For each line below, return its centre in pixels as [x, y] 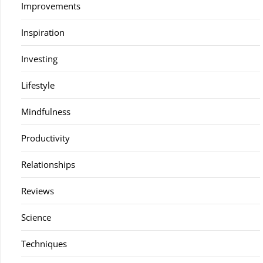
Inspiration [43, 32]
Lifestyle [38, 85]
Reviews [38, 191]
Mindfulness [46, 112]
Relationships [48, 164]
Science [36, 217]
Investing [39, 59]
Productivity [45, 138]
